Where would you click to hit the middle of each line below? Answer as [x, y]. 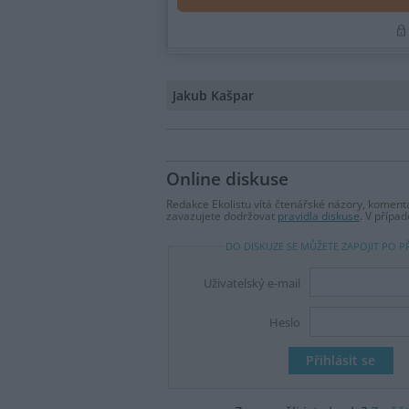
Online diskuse [227, 179]
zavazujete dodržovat [222, 215]
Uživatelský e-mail [252, 283]
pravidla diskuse [319, 215]
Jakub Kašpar [213, 95]
